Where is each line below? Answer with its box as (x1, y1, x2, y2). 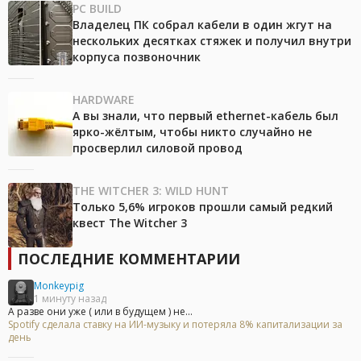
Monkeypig (34, 278, 84, 293)
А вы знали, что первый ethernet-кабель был (73, 107, 338, 123)
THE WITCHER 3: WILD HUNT (73, 182, 229, 198)
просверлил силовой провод (73, 139, 243, 156)
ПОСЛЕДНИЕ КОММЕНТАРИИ (18, 248, 240, 268)
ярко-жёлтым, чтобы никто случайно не (73, 123, 312, 139)
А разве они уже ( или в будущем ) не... (8, 304, 193, 318)
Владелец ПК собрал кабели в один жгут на (73, 16, 332, 32)
